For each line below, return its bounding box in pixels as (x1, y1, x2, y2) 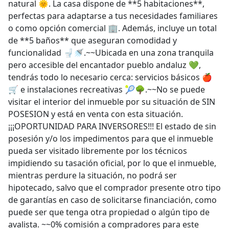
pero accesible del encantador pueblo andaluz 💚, (8, 59, 201, 71)
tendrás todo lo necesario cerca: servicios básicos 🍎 (8, 72, 212, 83)
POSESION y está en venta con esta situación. (8, 108, 183, 120)
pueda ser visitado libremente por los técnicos (8, 145, 187, 156)
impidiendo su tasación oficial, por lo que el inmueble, (8, 157, 216, 169)
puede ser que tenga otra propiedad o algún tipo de (8, 207, 210, 218)
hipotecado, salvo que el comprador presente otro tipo (8, 182, 221, 193)
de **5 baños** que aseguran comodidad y (8, 35, 177, 46)
